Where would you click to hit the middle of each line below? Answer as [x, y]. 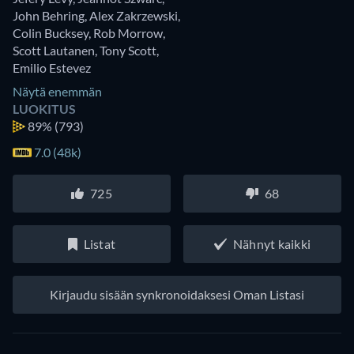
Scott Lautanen [54, 51]
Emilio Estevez [52, 68]
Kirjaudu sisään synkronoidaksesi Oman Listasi [177, 295]
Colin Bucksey [51, 33]
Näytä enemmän [57, 92]
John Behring [49, 16]
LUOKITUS [44, 109]
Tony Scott [128, 51]
